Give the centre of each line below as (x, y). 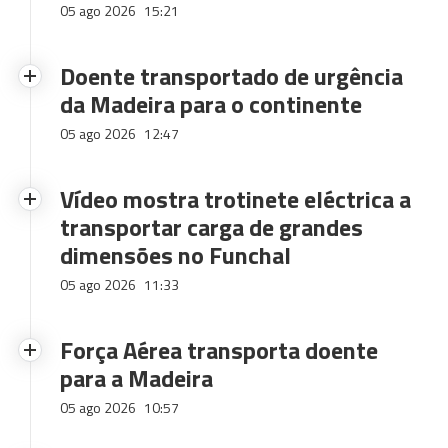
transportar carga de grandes (211, 227)
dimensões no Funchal (175, 255)
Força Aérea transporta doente (219, 350)
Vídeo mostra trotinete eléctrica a (235, 199)
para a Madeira (136, 378)
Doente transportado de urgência (231, 76)
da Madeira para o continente (211, 104)
